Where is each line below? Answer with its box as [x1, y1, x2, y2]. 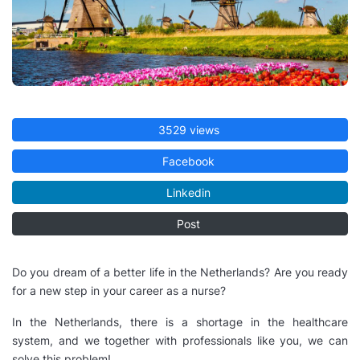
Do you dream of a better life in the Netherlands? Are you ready [12, 265, 348, 280]
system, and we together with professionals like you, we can [12, 333, 348, 348]
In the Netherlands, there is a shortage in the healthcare [12, 315, 348, 329]
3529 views [154, 123, 219, 137]
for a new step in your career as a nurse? [12, 284, 229, 298]
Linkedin [163, 186, 211, 200]
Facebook [159, 154, 215, 169]
